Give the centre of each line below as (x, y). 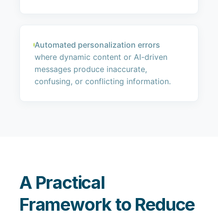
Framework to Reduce (107, 204)
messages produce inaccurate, (91, 69)
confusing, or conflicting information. (103, 81)
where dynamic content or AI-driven (101, 57)
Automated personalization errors (98, 45)
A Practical (62, 182)
